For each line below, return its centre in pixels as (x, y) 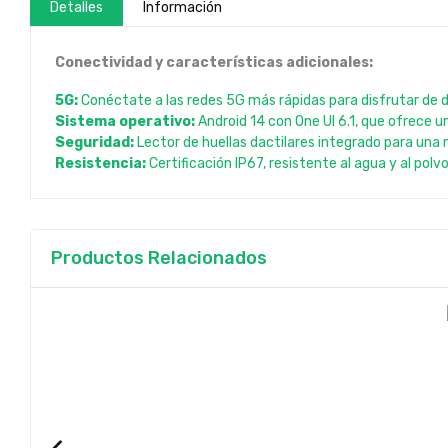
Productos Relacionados (159, 258)
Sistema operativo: (125, 121)
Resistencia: (100, 163)
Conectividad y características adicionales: (214, 62)
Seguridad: (94, 142)
